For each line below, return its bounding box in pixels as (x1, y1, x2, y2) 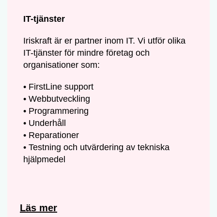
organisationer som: (23, 60, 100, 70)
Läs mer (20, 202, 57, 214)
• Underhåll (23, 118, 66, 128)
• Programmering (23, 106, 89, 116)
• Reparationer (23, 130, 79, 140)
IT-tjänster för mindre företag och (23, 47, 150, 58)
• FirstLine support (23, 81, 94, 92)
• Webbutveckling (23, 93, 91, 104)
